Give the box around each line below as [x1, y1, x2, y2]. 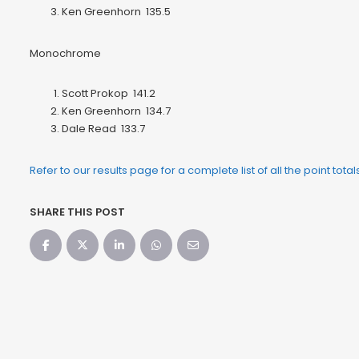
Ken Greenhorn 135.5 [62, 4, 171, 20]
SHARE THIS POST [30, 204, 125, 220]
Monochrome [30, 46, 101, 62]
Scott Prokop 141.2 [62, 86, 155, 102]
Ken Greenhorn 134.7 [62, 103, 171, 119]
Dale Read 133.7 [62, 121, 145, 137]
